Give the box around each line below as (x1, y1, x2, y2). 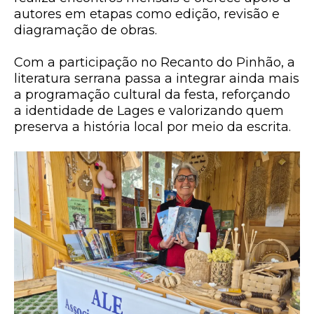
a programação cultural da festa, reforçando (14, 87, 290, 102)
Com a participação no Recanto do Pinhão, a (14, 55, 295, 70)
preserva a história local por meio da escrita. (14, 119, 291, 135)
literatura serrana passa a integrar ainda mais (14, 71, 299, 86)
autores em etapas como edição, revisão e (14, 6, 280, 22)
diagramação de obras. (14, 22, 157, 38)
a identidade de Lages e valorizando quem (14, 103, 284, 118)
